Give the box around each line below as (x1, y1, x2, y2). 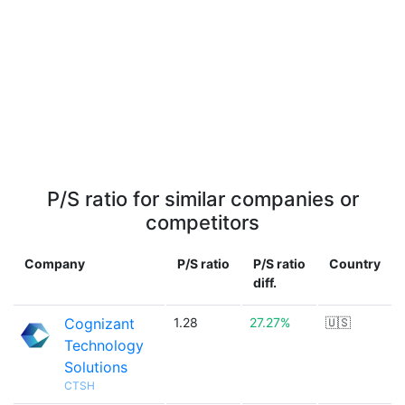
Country (329, 256, 381, 271)
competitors (146, 211, 259, 234)
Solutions (64, 358, 127, 376)
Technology (64, 336, 144, 354)
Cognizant (64, 315, 135, 333)
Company (24, 256, 85, 271)
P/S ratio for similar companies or (46, 187, 359, 211)
